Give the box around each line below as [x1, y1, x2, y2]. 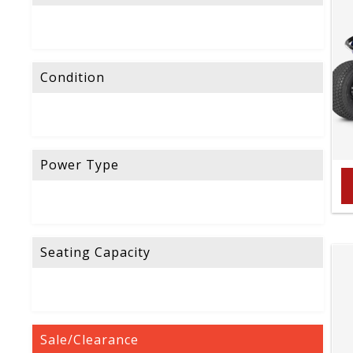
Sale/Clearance [40, 331, 139, 349]
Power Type [40, 156, 119, 174]
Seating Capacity [40, 243, 150, 262]
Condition [40, 69, 105, 87]
